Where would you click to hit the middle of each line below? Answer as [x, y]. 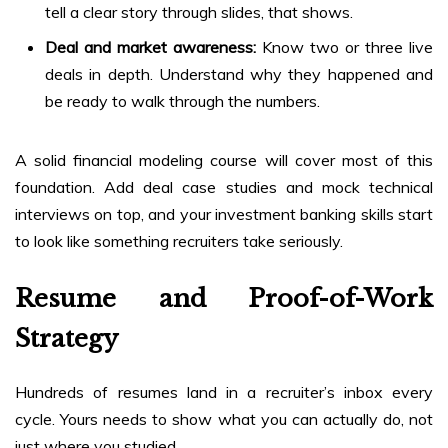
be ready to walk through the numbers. [182, 101]
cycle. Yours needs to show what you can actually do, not [224, 419]
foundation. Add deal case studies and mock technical [224, 187]
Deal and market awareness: [150, 47]
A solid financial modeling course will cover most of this [224, 160]
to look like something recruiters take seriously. [179, 241]
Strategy [66, 339]
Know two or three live [344, 47]
